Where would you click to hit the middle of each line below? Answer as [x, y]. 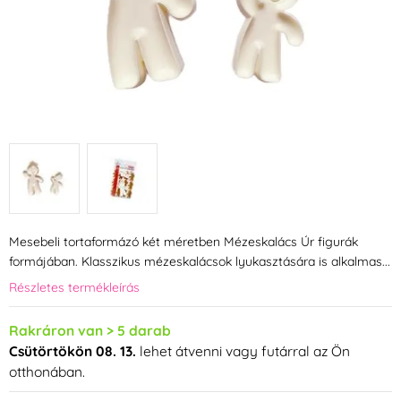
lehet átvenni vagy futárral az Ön [243, 351]
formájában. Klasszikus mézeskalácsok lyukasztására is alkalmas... [200, 262]
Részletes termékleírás [74, 288]
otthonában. [47, 372]
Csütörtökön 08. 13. [73, 351]
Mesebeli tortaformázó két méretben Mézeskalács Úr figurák [183, 242]
